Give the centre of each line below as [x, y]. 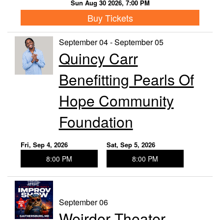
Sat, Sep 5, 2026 [131, 145]
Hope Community [116, 101]
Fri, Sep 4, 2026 [44, 145]
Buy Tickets [110, 17]
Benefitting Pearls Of [126, 80]
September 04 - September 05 [111, 42]
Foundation [96, 122]
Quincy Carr [98, 58]
